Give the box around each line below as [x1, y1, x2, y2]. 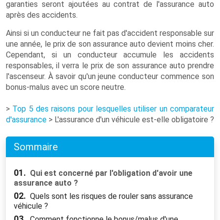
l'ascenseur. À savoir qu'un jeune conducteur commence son [6, 72, 214, 81]
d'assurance [6, 115, 47, 124]
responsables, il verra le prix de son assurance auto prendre [6, 61, 214, 70]
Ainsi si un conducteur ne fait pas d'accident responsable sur [6, 28, 214, 38]
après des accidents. [6, 10, 78, 20]
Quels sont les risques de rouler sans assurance [27, 192, 193, 201]
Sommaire [14, 141, 58, 153]
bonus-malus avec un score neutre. [6, 82, 126, 92]
